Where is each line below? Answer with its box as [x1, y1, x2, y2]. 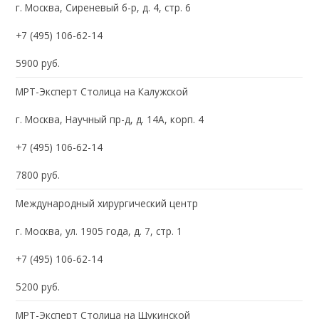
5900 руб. [16, 56, 61, 70]
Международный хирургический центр [16, 196, 199, 210]
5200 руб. [16, 279, 61, 293]
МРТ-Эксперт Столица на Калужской [16, 84, 189, 98]
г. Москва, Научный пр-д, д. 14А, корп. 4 [16, 112, 204, 126]
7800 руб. [16, 167, 61, 182]
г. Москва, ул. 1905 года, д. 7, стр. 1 [16, 224, 183, 238]
